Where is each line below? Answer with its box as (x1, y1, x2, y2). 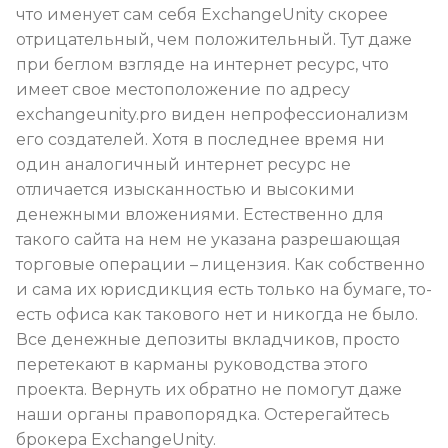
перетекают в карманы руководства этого (16, 355, 368, 375)
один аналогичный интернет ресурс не (16, 155, 351, 175)
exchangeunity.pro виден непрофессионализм (16, 105, 409, 125)
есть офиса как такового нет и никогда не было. (16, 305, 418, 325)
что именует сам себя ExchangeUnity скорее (16, 5, 388, 25)
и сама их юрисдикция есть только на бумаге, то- (16, 280, 432, 300)
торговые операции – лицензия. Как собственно (16, 255, 425, 275)
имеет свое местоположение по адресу (16, 80, 350, 100)
